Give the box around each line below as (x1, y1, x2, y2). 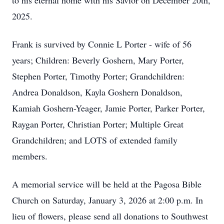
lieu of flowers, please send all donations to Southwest (12, 210, 208, 222)
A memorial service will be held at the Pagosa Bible (12, 178, 201, 190)
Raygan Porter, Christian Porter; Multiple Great (12, 118, 183, 130)
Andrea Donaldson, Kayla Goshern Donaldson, (12, 86, 182, 98)
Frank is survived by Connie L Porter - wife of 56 (12, 38, 191, 50)
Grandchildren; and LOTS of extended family (12, 134, 177, 146)
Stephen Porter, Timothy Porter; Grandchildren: (12, 70, 184, 82)
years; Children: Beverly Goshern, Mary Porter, (12, 54, 184, 66)
